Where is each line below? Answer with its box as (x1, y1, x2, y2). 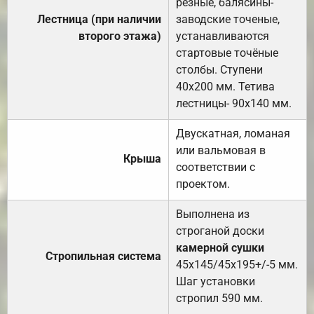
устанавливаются (176, 29, 269, 43)
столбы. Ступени (176, 63, 263, 77)
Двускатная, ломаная (176, 127, 290, 141)
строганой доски (176, 224, 264, 238)
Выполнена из (176, 207, 250, 221)
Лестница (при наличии (37, 13, 161, 27)
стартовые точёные (176, 46, 278, 60)
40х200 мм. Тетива (176, 80, 275, 94)
